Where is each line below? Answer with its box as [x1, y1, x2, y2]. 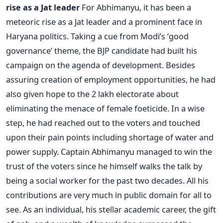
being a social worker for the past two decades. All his [6, 175, 209, 187]
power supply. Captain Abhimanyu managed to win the [6, 146, 212, 158]
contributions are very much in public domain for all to [6, 189, 212, 201]
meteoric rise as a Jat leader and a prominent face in [6, 16, 202, 28]
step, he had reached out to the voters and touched [6, 117, 200, 129]
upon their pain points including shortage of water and [6, 131, 214, 143]
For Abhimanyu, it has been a [80, 1, 191, 13]
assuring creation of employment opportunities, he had [6, 74, 216, 86]
